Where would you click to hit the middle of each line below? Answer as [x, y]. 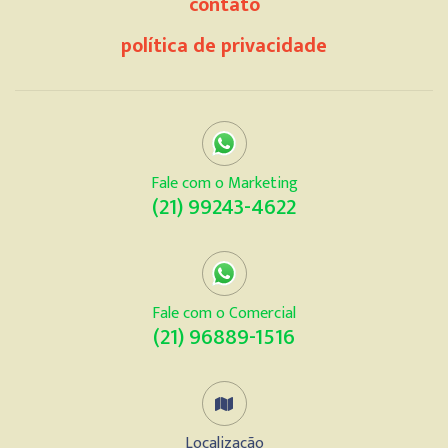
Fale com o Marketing [224, 183]
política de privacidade [224, 46]
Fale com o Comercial [224, 313]
